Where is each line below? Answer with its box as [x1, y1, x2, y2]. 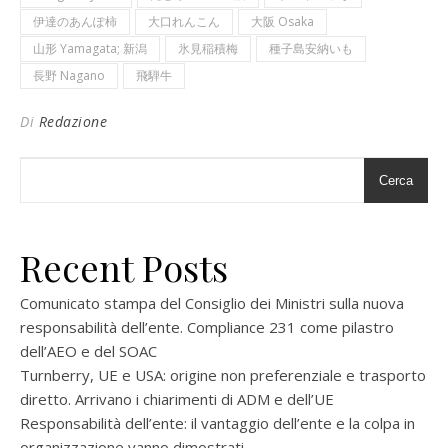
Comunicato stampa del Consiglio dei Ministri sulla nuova [20, 293, 404, 313]
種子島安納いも [269, 40, 353, 57]
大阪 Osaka [251, 13, 314, 30]
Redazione [38, 112, 107, 131]
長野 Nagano [33, 67, 105, 84]
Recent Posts [20, 243, 228, 291]
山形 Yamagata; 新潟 [33, 40, 147, 57]
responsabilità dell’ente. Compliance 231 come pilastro [20, 317, 394, 337]
